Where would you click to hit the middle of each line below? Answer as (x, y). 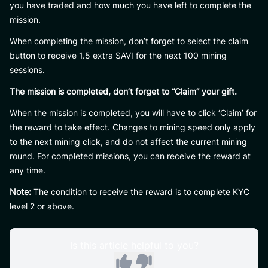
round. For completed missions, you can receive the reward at (130, 156)
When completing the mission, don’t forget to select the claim (129, 41)
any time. (28, 170)
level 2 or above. (42, 206)
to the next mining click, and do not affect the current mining (128, 141)
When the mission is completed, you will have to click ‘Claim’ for (133, 113)
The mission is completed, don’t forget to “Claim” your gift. (123, 91)
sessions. (27, 70)
